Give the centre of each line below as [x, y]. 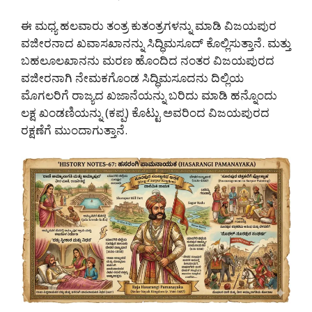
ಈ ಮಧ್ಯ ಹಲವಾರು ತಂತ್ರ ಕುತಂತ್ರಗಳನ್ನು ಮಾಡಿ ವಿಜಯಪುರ [149, 26]
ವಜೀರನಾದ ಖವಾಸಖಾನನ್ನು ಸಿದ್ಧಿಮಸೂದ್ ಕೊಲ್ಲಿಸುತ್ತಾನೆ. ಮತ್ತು [156, 43]
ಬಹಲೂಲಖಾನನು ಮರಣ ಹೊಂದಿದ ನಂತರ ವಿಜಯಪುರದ [148, 61]
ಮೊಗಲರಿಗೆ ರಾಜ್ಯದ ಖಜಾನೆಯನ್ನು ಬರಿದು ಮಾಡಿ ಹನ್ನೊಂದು [149, 95]
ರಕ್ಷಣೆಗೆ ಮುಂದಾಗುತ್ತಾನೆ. [74, 130]
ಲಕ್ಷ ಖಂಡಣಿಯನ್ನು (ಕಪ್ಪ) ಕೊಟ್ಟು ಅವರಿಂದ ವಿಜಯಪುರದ [145, 113]
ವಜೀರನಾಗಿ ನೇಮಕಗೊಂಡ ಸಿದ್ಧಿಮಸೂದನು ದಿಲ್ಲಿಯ [132, 78]
